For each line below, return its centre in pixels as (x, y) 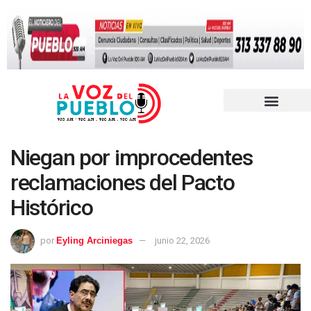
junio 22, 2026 (182, 240)
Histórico (52, 208)
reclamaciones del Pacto (123, 183)
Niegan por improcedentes (132, 158)
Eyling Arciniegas (94, 240)
